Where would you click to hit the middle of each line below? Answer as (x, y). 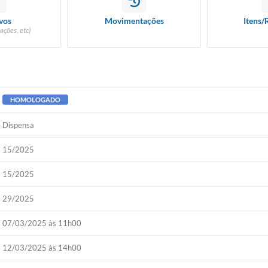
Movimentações (134, 21)
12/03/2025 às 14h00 (42, 248)
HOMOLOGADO (36, 100)
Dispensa (19, 125)
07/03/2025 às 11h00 (42, 223)
